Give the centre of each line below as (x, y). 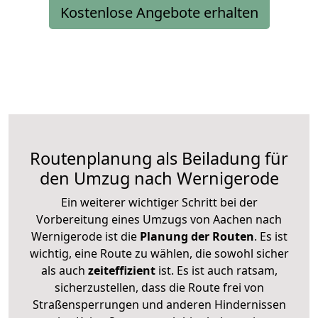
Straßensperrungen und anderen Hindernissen (159, 304)
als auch (64, 270)
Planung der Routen (195, 236)
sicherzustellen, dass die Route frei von (159, 287)
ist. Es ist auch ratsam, (216, 270)
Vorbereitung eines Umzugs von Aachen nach (159, 219)
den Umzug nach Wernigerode (159, 178)
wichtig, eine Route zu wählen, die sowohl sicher (159, 253)
